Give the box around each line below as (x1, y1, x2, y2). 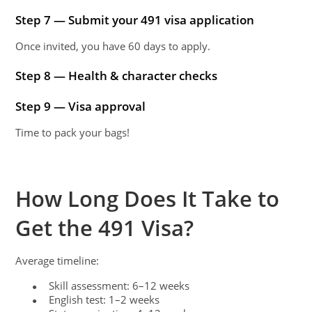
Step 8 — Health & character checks (15, 66, 218, 84)
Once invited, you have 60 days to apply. (15, 39, 211, 54)
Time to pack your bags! (15, 125, 130, 139)
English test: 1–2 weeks (49, 292, 160, 306)
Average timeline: (15, 253, 100, 267)
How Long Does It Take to (15, 183, 280, 213)
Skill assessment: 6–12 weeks (49, 278, 190, 292)
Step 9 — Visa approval (15, 97, 146, 114)
